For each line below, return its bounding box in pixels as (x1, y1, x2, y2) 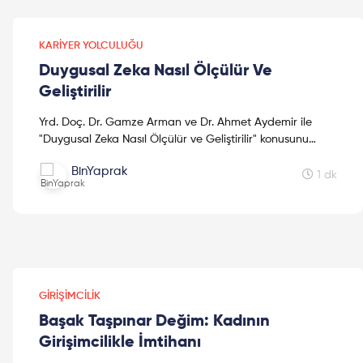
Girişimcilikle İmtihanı (39, 334, 201, 351)
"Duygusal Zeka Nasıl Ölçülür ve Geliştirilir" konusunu (39, 133, 309, 145)
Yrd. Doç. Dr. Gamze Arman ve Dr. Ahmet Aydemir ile (39, 116, 312, 128)
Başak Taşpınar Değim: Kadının (39, 313, 270, 330)
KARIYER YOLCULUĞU (39, 40, 143, 51)
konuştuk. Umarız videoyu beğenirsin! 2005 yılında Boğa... (39, 150, 336, 162)
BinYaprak (71, 164, 128, 177)
